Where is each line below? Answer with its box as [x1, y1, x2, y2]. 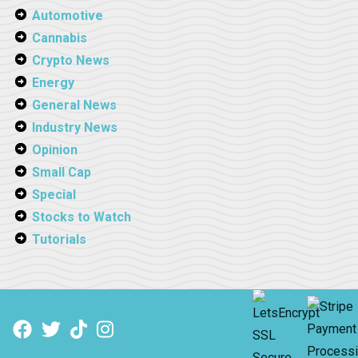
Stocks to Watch [32, 209, 131, 225]
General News [32, 97, 117, 113]
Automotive [32, 7, 103, 23]
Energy [32, 74, 74, 90]
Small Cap [32, 164, 91, 180]
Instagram [96, 324, 185, 347]
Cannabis [32, 30, 87, 46]
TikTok [70, 324, 130, 347]
